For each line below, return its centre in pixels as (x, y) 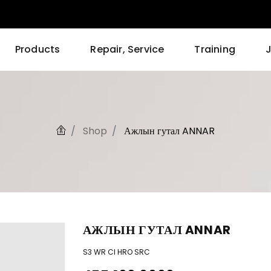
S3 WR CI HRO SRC (116, 252)
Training (215, 50)
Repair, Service (127, 50)
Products (38, 50)
